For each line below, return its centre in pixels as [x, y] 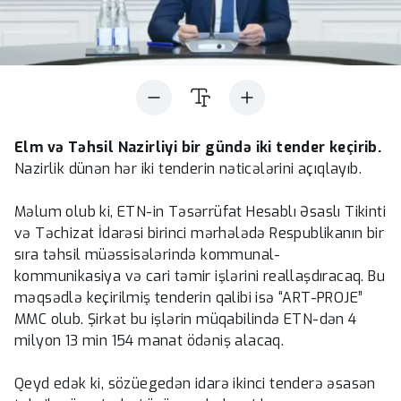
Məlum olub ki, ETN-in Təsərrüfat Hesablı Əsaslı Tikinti [200, 211]
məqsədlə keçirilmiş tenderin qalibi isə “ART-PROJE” [189, 297]
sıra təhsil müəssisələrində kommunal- [148, 254]
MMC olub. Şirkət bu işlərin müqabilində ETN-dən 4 [186, 319]
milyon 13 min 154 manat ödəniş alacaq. [149, 340]
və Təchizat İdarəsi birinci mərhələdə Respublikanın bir [199, 233]
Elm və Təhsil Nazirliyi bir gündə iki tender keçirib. [198, 147]
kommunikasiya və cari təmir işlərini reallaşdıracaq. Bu [200, 276]
